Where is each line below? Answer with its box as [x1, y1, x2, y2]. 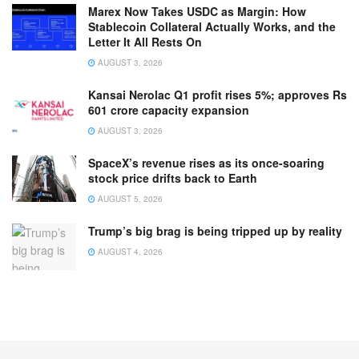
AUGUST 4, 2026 [95, 246, 163, 258]
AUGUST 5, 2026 [95, 193, 163, 205]
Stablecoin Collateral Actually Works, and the [88, 18, 336, 35]
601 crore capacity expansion [88, 102, 249, 119]
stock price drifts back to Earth [88, 170, 257, 187]
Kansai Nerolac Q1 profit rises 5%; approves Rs [88, 87, 347, 103]
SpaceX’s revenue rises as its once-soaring [88, 155, 325, 171]
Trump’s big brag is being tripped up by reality [88, 223, 342, 240]
